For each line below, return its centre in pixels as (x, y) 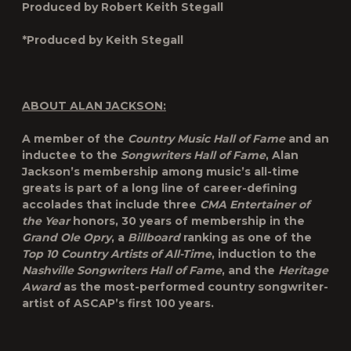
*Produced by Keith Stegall (103, 40)
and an (307, 139)
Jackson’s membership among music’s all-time (161, 172)
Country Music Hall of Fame (206, 139)
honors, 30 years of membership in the (187, 221)
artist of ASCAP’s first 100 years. (118, 303)
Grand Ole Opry (67, 237)
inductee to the (71, 155)
